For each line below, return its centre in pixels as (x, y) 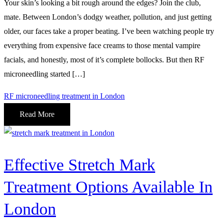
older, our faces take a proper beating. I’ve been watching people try (109, 31)
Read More (37, 114)
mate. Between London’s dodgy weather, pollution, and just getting (108, 17)
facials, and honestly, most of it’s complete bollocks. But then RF (104, 60)
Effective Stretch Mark (80, 165)
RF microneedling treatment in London (64, 96)
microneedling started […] (44, 74)
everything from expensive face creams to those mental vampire (102, 46)
